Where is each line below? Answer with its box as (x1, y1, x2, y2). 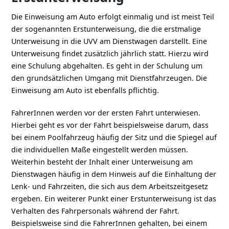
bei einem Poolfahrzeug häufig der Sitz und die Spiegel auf (11, 132, 217, 142)
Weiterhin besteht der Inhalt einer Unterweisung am (11, 156, 193, 167)
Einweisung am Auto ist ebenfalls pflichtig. (11, 85, 159, 95)
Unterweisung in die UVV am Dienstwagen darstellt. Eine (11, 36, 208, 46)
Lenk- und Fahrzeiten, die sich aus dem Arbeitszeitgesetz (11, 181, 209, 191)
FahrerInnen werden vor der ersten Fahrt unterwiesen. (11, 107, 201, 118)
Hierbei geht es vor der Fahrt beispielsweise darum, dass (11, 120, 209, 130)
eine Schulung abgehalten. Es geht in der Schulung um (11, 60, 203, 71)
